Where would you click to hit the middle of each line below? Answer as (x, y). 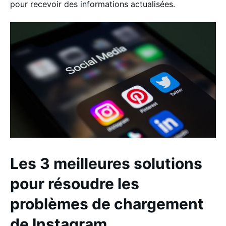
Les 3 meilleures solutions (106, 163)
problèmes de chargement (107, 204)
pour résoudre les (75, 183)
